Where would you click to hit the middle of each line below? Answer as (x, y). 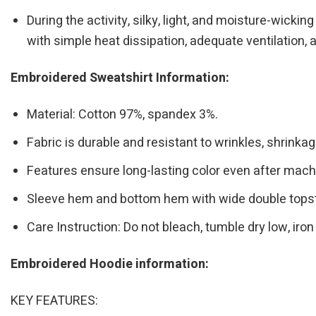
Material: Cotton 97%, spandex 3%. (123, 115)
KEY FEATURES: (54, 301)
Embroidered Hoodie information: (110, 265)
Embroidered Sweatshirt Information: (120, 78)
